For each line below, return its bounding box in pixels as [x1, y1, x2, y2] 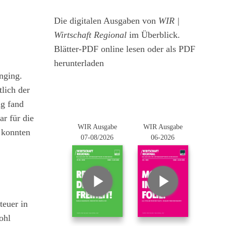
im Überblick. [127, 30, 180, 40]
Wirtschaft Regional [54, 30, 127, 40]
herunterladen [54, 58, 104, 68]
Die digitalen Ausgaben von [54, 16, 158, 26]
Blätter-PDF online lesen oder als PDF [54, 44, 195, 54]
